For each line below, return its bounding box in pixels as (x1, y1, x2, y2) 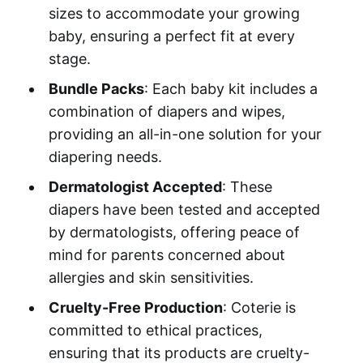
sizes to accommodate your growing (48, 4, 300, 22)
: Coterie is (222, 298, 296, 316)
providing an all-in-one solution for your (48, 125, 322, 143)
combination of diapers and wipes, (48, 102, 285, 120)
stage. (48, 49, 91, 67)
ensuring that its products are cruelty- (48, 344, 310, 361)
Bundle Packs (48, 79, 144, 97)
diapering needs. (48, 147, 162, 165)
